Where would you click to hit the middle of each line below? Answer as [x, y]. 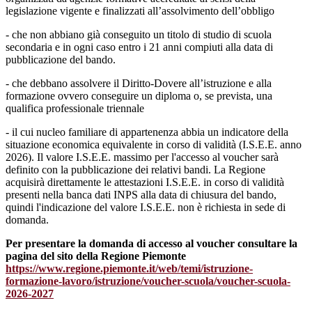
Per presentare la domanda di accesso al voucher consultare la [151, 244]
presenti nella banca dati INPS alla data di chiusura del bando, [141, 195]
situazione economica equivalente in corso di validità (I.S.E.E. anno [154, 145]
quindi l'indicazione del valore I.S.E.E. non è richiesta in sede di [146, 208]
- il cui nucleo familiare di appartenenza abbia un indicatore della [147, 132]
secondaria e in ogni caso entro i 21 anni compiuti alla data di [139, 47]
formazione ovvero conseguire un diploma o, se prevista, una [139, 96]
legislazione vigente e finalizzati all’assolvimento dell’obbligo [140, 11]
